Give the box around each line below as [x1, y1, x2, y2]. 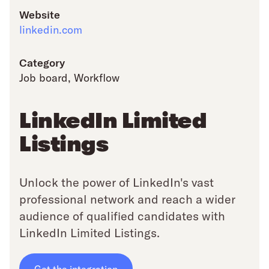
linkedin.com [19, 23, 82, 37]
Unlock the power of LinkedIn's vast [19, 175, 214, 190]
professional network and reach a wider [19, 192, 235, 207]
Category [19, 56, 65, 69]
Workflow [74, 71, 119, 85]
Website [19, 8, 60, 21]
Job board [19, 71, 68, 85]
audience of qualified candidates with [19, 208, 225, 223]
